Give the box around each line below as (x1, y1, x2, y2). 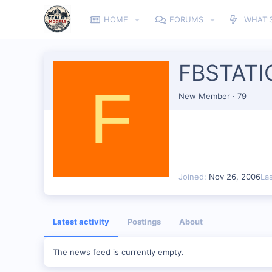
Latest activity (53, 216, 109, 226)
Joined (178, 171, 204, 182)
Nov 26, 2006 (209, 171, 260, 182)
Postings (127, 216, 161, 226)
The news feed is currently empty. (53, 246, 184, 257)
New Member (178, 90, 230, 101)
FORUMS (169, 15, 203, 24)
